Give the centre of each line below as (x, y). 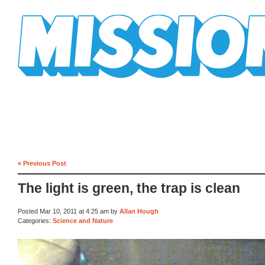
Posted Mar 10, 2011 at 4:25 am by (69, 211)
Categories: (35, 220)
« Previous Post (42, 163)
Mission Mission (51, 83)
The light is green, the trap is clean (129, 189)
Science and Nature (83, 220)
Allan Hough (139, 211)
